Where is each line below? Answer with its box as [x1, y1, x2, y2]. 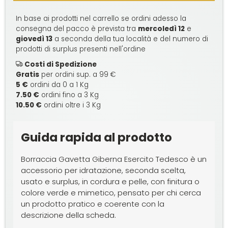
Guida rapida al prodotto [21, 129, 173, 146]
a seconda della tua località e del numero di [52, 34, 209, 44]
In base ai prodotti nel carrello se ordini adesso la [16, 13, 187, 23]
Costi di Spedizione [23, 59, 97, 69]
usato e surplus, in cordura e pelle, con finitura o [21, 176, 200, 187]
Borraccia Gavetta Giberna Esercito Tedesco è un [21, 153, 207, 164]
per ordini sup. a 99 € [39, 69, 117, 79]
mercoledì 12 [138, 23, 185, 34]
